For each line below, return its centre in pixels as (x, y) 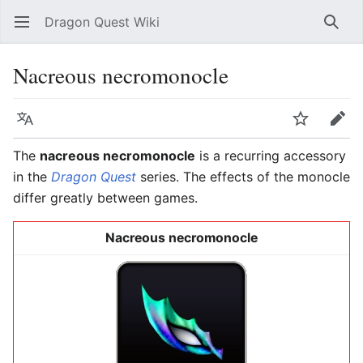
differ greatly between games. (105, 198)
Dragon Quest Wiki (102, 22)
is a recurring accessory (271, 156)
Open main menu (30, 30)
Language (30, 126)
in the (32, 177)
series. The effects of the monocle (243, 177)
